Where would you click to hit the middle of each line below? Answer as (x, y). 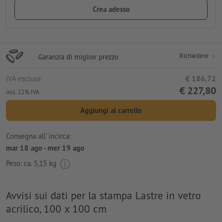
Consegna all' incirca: (38, 136)
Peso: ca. (20, 163)
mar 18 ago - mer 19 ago (45, 148)
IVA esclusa (23, 78)
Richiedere (195, 55)
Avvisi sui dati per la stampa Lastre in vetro (103, 195)
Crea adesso (111, 9)
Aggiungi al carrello (111, 110)
